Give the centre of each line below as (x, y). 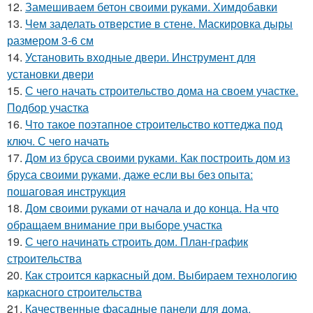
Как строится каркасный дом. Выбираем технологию (161, 275)
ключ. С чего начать (58, 141)
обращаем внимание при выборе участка (115, 225)
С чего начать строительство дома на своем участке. (162, 90)
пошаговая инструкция (66, 191)
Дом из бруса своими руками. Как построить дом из (158, 158)
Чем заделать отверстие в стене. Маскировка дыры (159, 23)
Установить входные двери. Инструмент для (140, 57)
